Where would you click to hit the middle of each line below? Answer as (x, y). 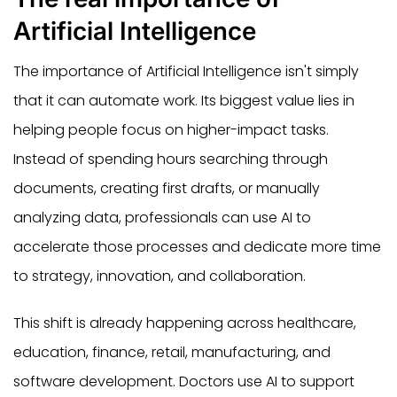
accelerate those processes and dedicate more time (197, 246)
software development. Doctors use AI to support (184, 381)
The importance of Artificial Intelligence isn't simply (186, 71)
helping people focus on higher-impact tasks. (171, 129)
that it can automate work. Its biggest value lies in (184, 100)
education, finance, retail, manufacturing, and (172, 352)
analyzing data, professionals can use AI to (162, 217)
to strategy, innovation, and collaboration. (160, 276)
